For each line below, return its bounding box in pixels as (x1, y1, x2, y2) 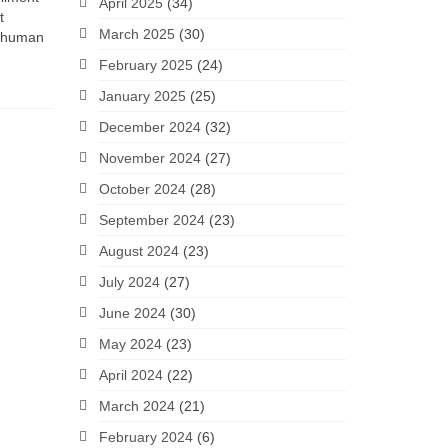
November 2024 (98, 150, 201, 166)
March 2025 (98, 26, 175, 42)
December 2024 (98, 119, 201, 135)
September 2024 (98, 212, 205, 228)
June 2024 (98, 305, 166, 321)
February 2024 (98, 429, 193, 445)
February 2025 (98, 57, 193, 73)
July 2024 (98, 274, 160, 290)
